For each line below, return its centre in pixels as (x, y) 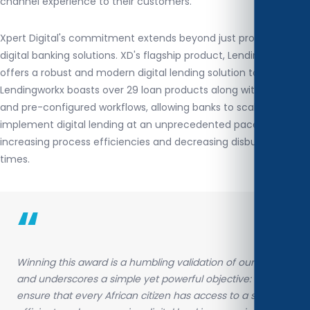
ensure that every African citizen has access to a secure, (151, 295)
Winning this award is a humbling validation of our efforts (152, 262)
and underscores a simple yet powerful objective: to (140, 279)
